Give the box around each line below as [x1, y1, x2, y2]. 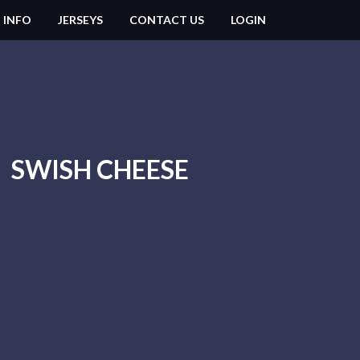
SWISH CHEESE [10, 153, 189, 185]
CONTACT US [129, 13, 204, 27]
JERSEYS [58, 13, 103, 27]
